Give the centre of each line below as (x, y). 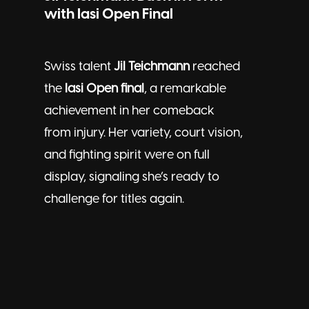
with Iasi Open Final (109, 14)
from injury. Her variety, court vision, (143, 133)
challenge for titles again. (114, 199)
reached (215, 67)
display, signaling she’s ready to (132, 177)
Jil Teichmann (152, 67)
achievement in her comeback (129, 111)
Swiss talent (79, 67)
